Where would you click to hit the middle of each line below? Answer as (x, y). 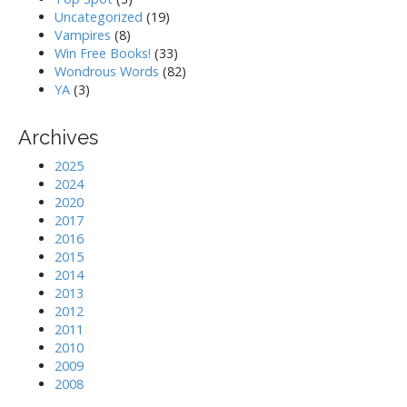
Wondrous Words (107, 71)
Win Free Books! (103, 53)
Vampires (83, 35)
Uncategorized (99, 17)
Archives (58, 137)
